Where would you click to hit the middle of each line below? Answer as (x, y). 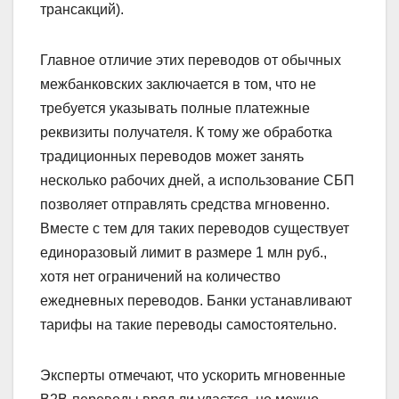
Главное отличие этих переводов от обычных (191, 60)
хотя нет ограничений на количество (160, 276)
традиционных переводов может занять (172, 156)
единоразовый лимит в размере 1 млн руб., (183, 252)
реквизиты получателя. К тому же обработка (186, 132)
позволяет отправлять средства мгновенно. (185, 204)
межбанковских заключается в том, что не (178, 84)
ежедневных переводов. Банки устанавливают (196, 300)
